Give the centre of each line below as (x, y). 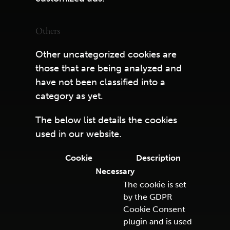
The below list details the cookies (106, 120)
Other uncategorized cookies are (106, 54)
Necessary (115, 171)
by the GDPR (147, 197)
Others (48, 32)
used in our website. (78, 134)
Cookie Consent (154, 209)
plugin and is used (157, 222)
